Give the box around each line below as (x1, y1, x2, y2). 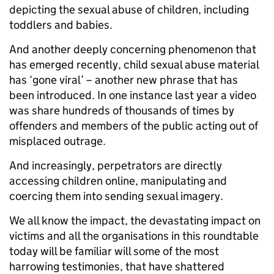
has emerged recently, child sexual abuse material (9, 57, 259, 72)
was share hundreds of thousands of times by (9, 103, 234, 117)
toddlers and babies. (9, 18, 113, 32)
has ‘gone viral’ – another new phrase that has (9, 73, 238, 87)
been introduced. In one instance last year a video (9, 88, 256, 102)
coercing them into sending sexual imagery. (9, 189, 223, 203)
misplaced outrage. (9, 134, 106, 148)
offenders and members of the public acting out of (9, 119, 258, 133)
